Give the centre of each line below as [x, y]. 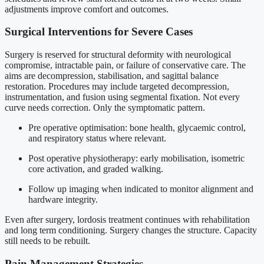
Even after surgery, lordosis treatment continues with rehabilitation [127, 220]
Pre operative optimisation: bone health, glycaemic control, [137, 128]
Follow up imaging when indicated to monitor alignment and [141, 189]
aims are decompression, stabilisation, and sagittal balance [112, 76]
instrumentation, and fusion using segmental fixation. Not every [122, 97]
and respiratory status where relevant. [97, 138]
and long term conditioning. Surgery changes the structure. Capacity [131, 230]
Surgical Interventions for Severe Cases [99, 32]
